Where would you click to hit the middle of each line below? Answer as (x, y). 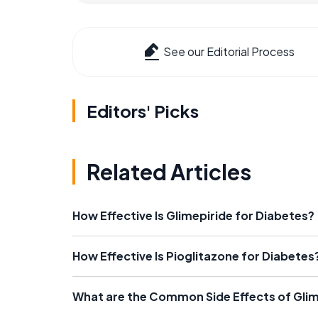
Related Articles (169, 172)
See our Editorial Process (229, 52)
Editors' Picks (143, 111)
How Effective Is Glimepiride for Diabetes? (193, 216)
